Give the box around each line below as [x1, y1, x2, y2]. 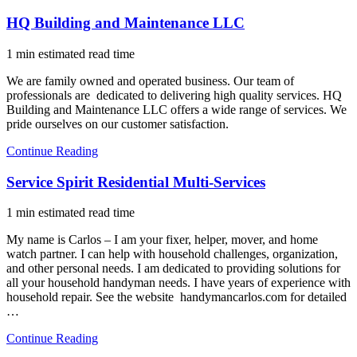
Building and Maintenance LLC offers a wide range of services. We [6, 102, 347, 116]
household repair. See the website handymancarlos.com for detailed [6, 290, 347, 304]
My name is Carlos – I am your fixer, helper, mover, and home [6, 233, 318, 247]
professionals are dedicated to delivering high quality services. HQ [6, 88, 342, 102]
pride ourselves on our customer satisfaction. [6, 116, 229, 131]
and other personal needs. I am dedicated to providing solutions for [6, 261, 340, 276]
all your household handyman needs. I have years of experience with [6, 276, 351, 290]
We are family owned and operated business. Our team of [6, 73, 294, 88]
